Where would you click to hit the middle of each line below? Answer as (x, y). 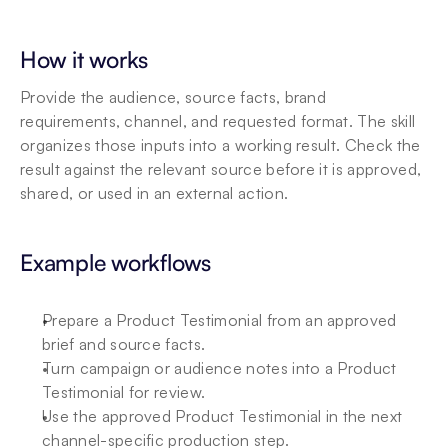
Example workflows (116, 262)
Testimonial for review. (124, 392)
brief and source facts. (124, 344)
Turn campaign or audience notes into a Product (219, 368)
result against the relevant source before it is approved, (221, 169)
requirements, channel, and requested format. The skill (218, 121)
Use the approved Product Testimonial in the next (222, 416)
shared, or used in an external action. (154, 193)
